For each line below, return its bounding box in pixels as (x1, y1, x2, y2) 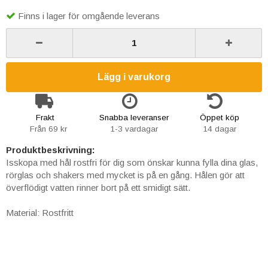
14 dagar (202, 124, 236, 133)
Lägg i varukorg (98, 71, 170, 82)
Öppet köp (199, 112, 239, 122)
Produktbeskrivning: (6, 144, 95, 155)
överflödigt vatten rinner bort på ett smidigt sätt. (6, 182, 190, 193)
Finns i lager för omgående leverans (18, 10, 160, 21)
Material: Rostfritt (6, 207, 74, 218)
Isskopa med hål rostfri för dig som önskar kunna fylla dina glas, (6, 157, 258, 167)
